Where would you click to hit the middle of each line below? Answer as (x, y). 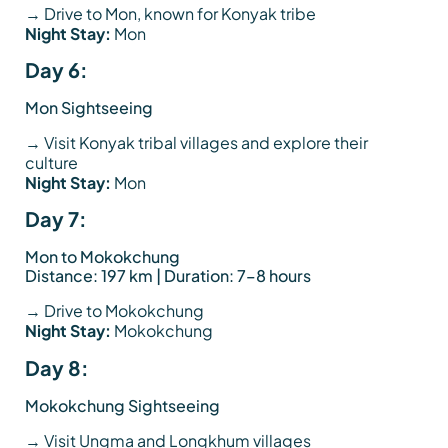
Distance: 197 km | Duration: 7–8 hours (168, 276)
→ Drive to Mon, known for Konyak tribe (170, 13)
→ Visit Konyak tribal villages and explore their (196, 142)
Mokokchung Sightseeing (122, 405)
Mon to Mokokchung (102, 257)
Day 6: (56, 69)
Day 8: (57, 367)
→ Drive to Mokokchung (114, 311)
